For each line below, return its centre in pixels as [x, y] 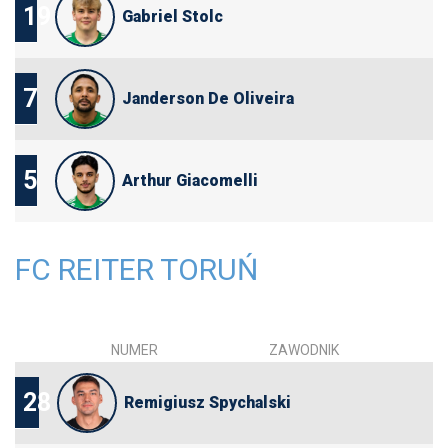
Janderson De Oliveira [207, 99]
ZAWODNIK [304, 350]
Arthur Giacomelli [189, 181]
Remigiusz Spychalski [207, 403]
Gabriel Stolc [172, 17]
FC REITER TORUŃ [136, 270]
